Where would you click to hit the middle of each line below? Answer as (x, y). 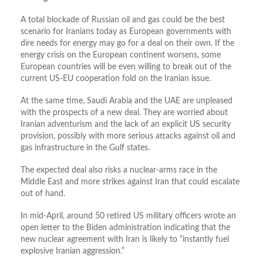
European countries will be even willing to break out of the (126, 67)
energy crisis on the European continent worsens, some (121, 55)
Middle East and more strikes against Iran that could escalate (130, 182)
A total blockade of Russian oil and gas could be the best (123, 20)
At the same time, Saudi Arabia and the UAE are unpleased (127, 101)
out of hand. (43, 194)
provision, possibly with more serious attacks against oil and (128, 136)
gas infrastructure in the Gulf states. (85, 148)
